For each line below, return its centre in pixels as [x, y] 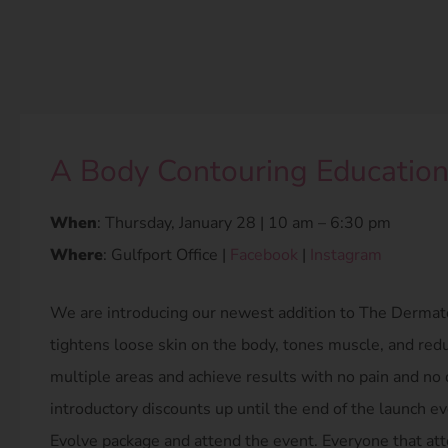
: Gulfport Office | [166, 255]
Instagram [346, 255]
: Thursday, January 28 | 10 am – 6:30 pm [244, 223]
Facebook [264, 255]
